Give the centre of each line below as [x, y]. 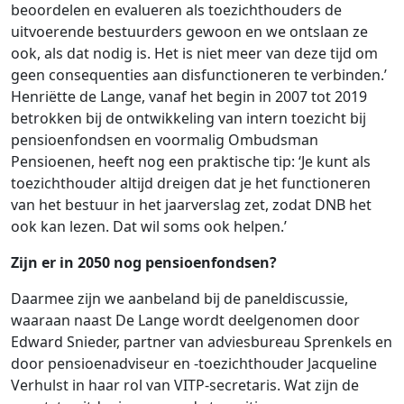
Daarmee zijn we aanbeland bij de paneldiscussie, [179, 299]
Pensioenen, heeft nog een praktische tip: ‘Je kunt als [191, 162]
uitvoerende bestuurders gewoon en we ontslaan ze [189, 32]
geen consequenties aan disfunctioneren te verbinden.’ [199, 75]
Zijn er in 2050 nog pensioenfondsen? [144, 263]
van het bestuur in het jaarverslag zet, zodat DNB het [191, 205]
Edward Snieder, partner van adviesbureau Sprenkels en [202, 342]
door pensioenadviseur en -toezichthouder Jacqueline [194, 364]
